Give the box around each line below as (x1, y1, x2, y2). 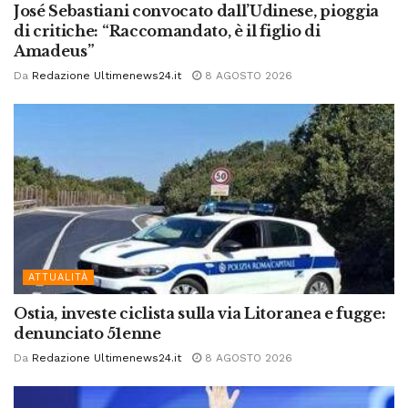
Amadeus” (14, 42, 95, 61)
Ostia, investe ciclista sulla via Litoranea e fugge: (14, 304, 386, 323)
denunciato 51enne (14, 324, 161, 343)
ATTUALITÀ (28, 271, 88, 284)
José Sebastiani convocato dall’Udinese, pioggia (14, 2, 379, 21)
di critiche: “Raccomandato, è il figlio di (14, 22, 321, 41)
